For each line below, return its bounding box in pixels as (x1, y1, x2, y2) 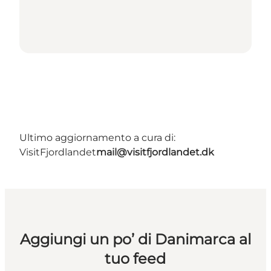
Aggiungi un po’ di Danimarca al (19, 230, 251, 249)
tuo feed (105, 250, 166, 268)
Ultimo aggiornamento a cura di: (19, 132, 175, 144)
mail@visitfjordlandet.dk (96, 146, 214, 158)
